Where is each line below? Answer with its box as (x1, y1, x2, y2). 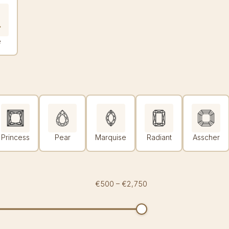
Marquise (95, 133, 126, 142)
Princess (1, 133, 30, 142)
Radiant (146, 133, 172, 142)
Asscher (192, 133, 220, 142)
